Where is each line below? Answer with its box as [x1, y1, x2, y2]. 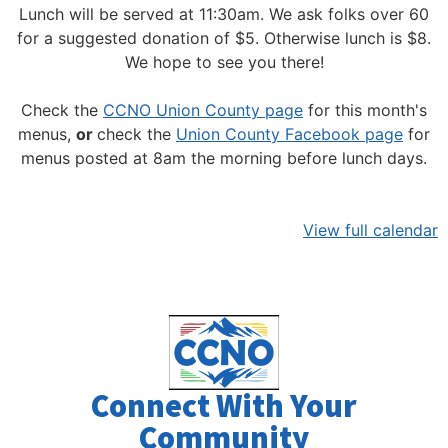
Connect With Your [91, 385, 357, 426]
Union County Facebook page [176, 124, 403, 145]
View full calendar [303, 220, 438, 241]
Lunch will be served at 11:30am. [19, 4, 269, 25]
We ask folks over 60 [269, 4, 429, 25]
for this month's [303, 100, 427, 121]
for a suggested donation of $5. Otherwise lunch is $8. [17, 28, 431, 49]
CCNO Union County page [103, 100, 303, 121]
